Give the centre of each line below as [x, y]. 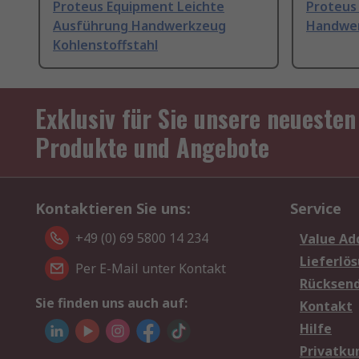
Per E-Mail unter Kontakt [151, 269]
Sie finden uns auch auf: [111, 303]
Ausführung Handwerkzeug [139, 26]
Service [316, 209]
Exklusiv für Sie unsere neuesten [196, 119]
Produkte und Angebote [152, 147]
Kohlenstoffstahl [105, 45]
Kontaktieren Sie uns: [113, 209]
